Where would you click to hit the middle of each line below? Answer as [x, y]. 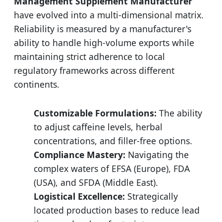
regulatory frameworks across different [94, 71]
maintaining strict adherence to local [89, 57]
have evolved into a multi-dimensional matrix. [109, 15]
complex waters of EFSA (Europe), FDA [112, 169]
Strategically [151, 196]
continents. [37, 84]
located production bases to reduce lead [117, 210]
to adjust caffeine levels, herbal [98, 127]
